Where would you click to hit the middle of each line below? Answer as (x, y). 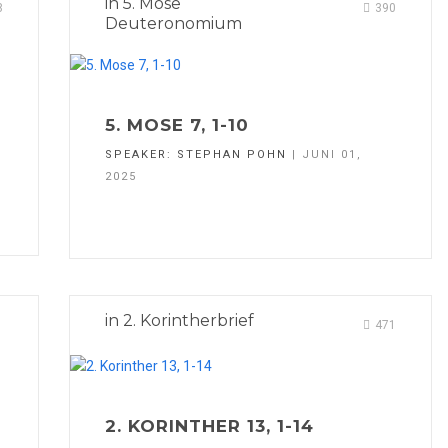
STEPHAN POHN (232, 154)
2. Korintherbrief (188, 320)
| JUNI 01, (324, 154)
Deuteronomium (173, 23)
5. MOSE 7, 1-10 (177, 124)
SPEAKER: (141, 154)
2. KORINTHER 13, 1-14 (209, 426)
